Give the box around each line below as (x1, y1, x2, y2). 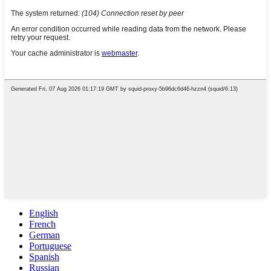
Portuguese (29, 240, 71, 251)
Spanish (29, 251, 59, 262)
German (29, 229, 60, 240)
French (29, 218, 56, 229)
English (29, 207, 58, 218)
